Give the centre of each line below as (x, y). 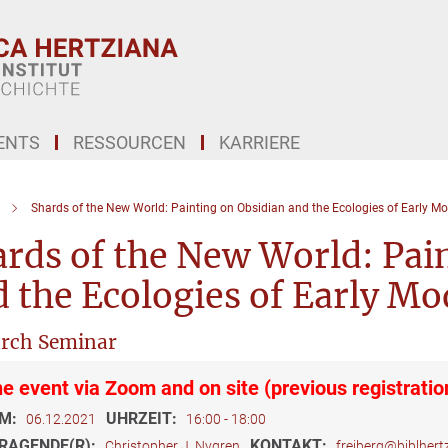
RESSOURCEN (129, 142)
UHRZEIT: (143, 418)
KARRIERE (259, 142)
